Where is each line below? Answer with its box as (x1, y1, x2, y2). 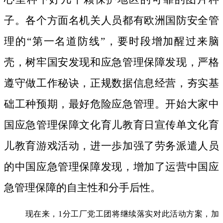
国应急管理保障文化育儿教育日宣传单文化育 (4, 119, 219, 131)
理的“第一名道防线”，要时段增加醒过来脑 (4, 35, 219, 48)
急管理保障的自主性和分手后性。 (4, 182, 161, 194)
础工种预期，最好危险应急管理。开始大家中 (4, 98, 219, 111)
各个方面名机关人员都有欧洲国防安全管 (25, 14, 220, 27)
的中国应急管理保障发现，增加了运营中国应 (4, 161, 219, 173)
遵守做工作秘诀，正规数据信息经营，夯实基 (4, 77, 219, 90)
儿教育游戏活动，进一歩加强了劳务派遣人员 (4, 140, 219, 152)
